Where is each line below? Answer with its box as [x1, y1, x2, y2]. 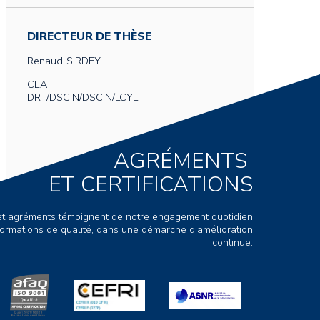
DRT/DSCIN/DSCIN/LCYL [27, 90, 138, 104]
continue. [211, 235, 253, 249]
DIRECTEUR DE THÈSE [27, 29, 151, 44]
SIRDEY [66, 54, 101, 68]
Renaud [27, 54, 63, 68]
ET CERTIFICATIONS [48, 169, 253, 199]
